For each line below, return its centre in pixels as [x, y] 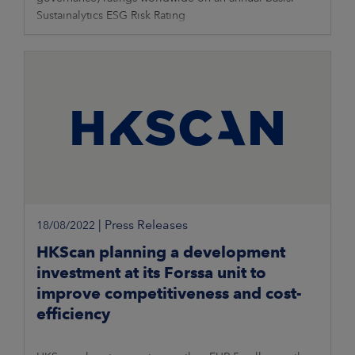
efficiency [73, 314]
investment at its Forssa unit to [151, 273]
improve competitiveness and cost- [169, 294]
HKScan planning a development [161, 252]
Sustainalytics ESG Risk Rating [111, 15]
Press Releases [146, 225]
